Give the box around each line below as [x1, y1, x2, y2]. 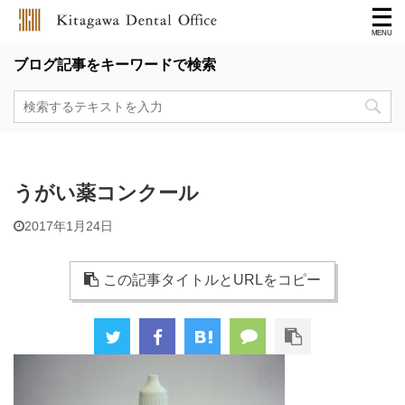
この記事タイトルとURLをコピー [103, 272, 321, 287]
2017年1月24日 [24, 219, 113, 233]
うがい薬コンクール [14, 182, 199, 204]
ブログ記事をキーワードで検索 [14, 57, 216, 72]
